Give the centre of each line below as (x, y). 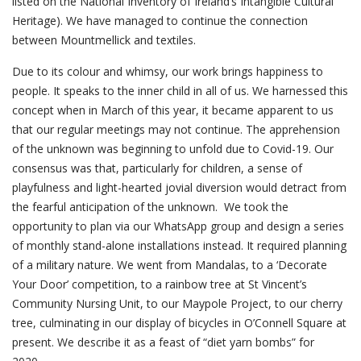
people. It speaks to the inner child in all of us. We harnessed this (180, 91)
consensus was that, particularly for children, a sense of (157, 168)
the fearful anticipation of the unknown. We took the (150, 207)
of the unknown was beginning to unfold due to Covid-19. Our (173, 149)
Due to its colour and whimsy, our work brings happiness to (168, 71)
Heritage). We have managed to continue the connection (160, 21)
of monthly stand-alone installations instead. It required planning (179, 245)
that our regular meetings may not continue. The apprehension (176, 129)
